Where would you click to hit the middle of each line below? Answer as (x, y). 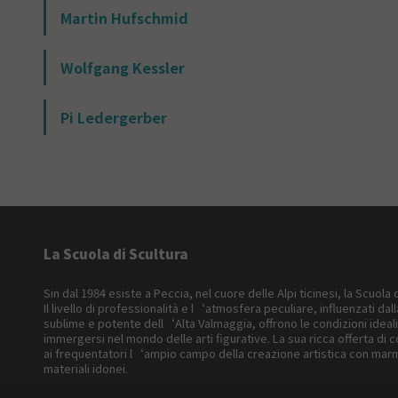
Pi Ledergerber (113, 117)
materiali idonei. (85, 368)
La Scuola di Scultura (115, 253)
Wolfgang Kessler (122, 67)
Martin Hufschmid (124, 17)
